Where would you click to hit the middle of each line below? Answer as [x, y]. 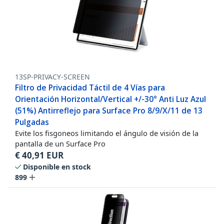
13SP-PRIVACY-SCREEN [52, 77]
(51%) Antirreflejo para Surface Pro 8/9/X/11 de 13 [109, 111]
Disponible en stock [57, 167]
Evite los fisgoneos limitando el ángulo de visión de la [107, 133]
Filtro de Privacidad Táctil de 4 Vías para [90, 88]
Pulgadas [32, 122]
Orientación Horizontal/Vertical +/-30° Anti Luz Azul [110, 99]
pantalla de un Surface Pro [60, 144]
